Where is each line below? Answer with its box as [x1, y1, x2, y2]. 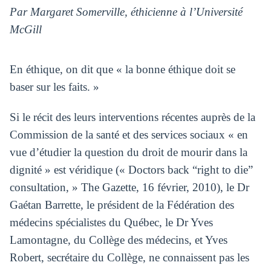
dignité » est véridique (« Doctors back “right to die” [9, 163, 253, 177]
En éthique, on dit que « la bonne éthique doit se [9, 63, 235, 76]
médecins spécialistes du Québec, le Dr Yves [9, 216, 213, 229]
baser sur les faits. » [9, 80, 99, 94]
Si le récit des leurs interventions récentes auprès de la [9, 111, 255, 124]
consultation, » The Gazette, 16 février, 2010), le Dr [9, 181, 249, 194]
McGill [9, 22, 42, 36]
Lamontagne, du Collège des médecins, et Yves [9, 233, 227, 247]
